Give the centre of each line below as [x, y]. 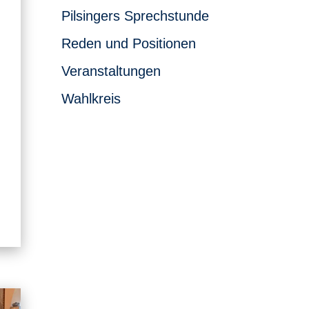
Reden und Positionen [129, 43]
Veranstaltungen [111, 71]
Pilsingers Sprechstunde [136, 16]
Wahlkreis [91, 98]
